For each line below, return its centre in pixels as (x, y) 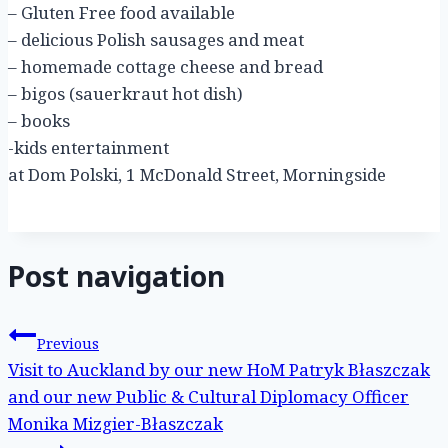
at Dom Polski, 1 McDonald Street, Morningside (197, 175)
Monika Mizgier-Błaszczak (115, 423)
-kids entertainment (88, 148)
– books (39, 121)
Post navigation (116, 276)
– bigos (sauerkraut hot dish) (125, 94)
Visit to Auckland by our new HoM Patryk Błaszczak (219, 369)
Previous (68, 343)
